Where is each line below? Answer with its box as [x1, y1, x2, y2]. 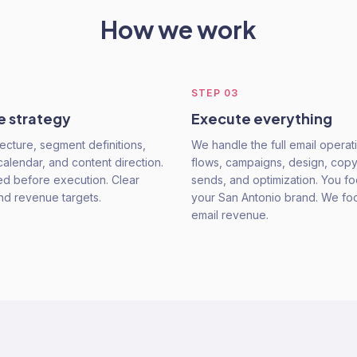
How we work [100, 14, 257, 45]
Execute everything [191, 109, 332, 127]
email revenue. [191, 208, 269, 222]
